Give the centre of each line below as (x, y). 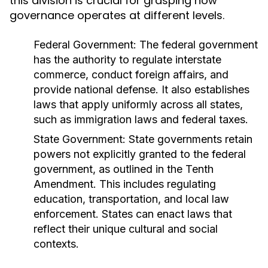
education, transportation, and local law (131, 199)
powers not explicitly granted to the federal (140, 154)
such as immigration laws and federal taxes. (141, 119)
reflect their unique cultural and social (126, 229)
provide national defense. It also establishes (141, 89)
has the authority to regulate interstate (127, 60)
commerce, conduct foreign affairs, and (131, 74)
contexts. (56, 244)
